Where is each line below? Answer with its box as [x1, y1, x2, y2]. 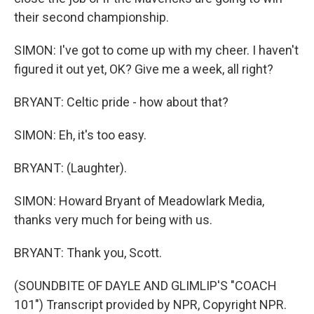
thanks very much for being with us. [14, 212, 212, 227]
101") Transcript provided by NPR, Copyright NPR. [14, 297, 287, 312]
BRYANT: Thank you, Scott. [14, 245, 162, 260]
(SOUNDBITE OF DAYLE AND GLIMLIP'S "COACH [14, 278, 277, 293]
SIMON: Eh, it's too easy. [14, 128, 146, 142]
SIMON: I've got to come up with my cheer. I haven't [14, 43, 299, 57]
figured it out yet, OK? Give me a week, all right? [14, 62, 273, 76]
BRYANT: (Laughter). [14, 161, 127, 175]
